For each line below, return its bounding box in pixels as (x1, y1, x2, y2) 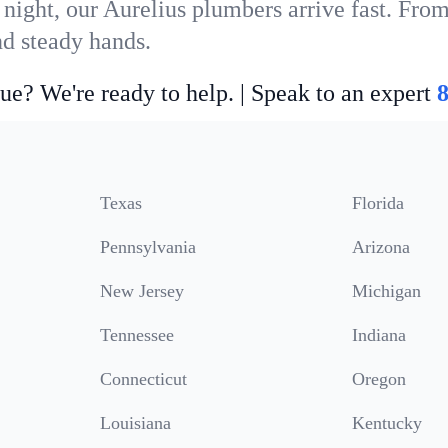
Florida (352, 193, 404, 213)
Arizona (352, 237, 410, 257)
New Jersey (100, 281, 184, 301)
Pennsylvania (100, 237, 196, 257)
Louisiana (100, 413, 171, 433)
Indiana (352, 325, 406, 345)
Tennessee (100, 325, 174, 345)
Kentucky (352, 413, 422, 433)
